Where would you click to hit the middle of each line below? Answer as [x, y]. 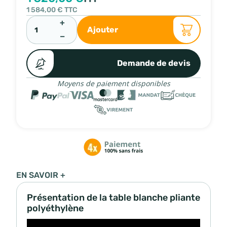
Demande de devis [154, 63]
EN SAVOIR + [41, 175]
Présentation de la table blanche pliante [113, 197]
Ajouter [103, 29]
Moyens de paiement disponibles [113, 83]
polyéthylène [55, 208]
